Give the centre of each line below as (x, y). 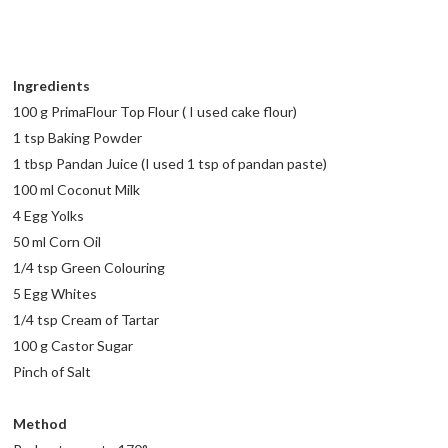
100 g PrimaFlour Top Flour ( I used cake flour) (155, 112)
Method (40, 424)
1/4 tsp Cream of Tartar (86, 320)
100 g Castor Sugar (73, 346)
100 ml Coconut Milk (77, 190)
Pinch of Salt (52, 372)
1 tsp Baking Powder (78, 138)
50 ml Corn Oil (57, 242)
